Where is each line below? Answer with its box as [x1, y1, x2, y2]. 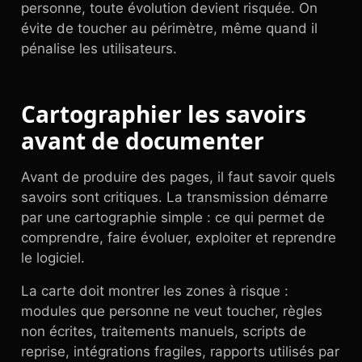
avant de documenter [21, 125, 264, 156]
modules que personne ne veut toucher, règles [21, 303, 322, 319]
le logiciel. [21, 250, 85, 266]
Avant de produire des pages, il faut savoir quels [21, 169, 335, 185]
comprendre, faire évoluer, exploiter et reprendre [21, 229, 336, 246]
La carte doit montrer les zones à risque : [21, 283, 288, 299]
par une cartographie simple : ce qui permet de [21, 209, 325, 225]
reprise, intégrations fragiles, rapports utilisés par [21, 343, 339, 360]
